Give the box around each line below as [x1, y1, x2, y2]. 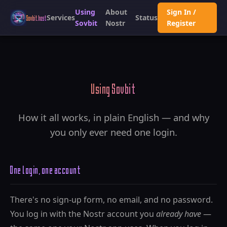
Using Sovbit [91, 81, 136, 97]
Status [135, 12, 158, 22]
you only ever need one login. [50, 126, 177, 138]
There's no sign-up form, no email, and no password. [10, 194, 213, 205]
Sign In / [166, 7, 196, 17]
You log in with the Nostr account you [10, 208, 156, 219]
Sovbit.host [26, 13, 47, 22]
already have [156, 208, 201, 219]
